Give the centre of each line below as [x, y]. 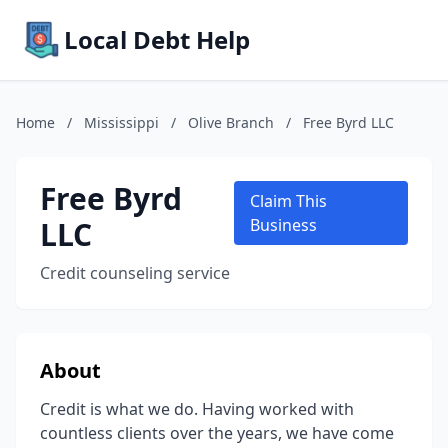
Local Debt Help [157, 39]
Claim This [288, 201]
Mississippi [121, 122]
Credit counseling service [135, 273]
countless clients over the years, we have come [217, 433]
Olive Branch [231, 122]
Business [283, 225]
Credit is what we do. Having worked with [197, 409]
